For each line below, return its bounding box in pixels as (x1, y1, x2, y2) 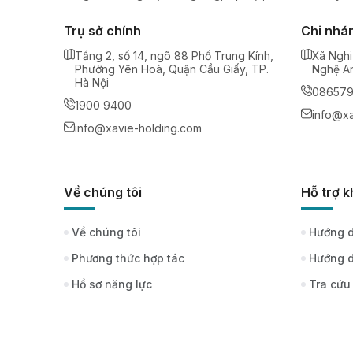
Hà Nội (74, 75, 109, 89)
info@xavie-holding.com (74, 121, 202, 135)
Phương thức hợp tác (71, 251, 184, 265)
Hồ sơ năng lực (71, 277, 152, 291)
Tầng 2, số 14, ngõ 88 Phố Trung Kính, (74, 48, 273, 62)
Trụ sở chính (63, 22, 141, 39)
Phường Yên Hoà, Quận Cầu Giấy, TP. (74, 61, 269, 76)
